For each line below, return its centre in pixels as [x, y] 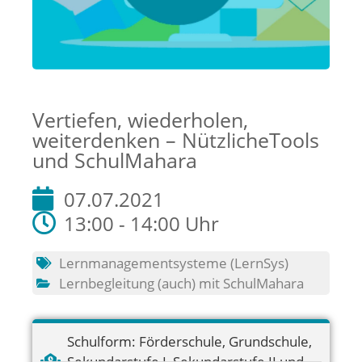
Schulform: [101, 341]
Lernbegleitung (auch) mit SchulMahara [181, 283]
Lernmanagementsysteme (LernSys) [174, 263]
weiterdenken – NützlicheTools [176, 140]
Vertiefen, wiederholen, [140, 120]
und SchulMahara [115, 160]
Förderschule [181, 341]
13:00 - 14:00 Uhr [141, 223]
